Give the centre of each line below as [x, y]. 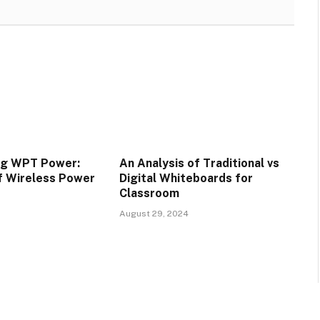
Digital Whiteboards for [186, 179]
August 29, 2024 [154, 214]
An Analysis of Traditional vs [199, 164]
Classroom [149, 194]
